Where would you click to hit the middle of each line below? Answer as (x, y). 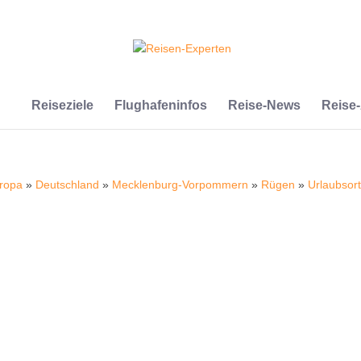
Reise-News (264, 105)
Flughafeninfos (160, 105)
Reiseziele (62, 105)
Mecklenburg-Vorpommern (180, 185)
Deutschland (68, 185)
